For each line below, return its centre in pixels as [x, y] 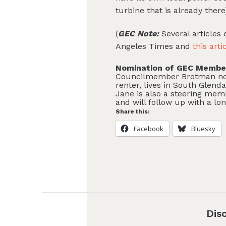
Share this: [133, 112]
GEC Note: [139, 34]
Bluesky [204, 129]
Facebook [149, 129]
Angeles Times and [154, 46]
